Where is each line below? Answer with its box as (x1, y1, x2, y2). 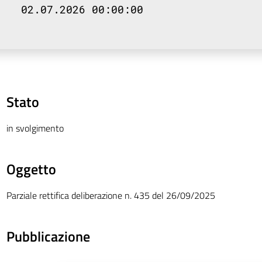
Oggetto (6, 158, 56, 180)
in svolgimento (6, 121, 64, 135)
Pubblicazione (6, 226, 90, 247)
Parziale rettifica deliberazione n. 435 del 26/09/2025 (6, 188, 215, 202)
